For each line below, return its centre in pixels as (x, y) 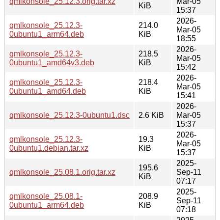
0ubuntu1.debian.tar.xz (49, 148)
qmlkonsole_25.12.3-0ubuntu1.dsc (69, 115)
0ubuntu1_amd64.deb (48, 91)
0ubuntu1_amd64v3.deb (52, 62)
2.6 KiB (151, 115)
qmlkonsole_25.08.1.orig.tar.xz (62, 172)
